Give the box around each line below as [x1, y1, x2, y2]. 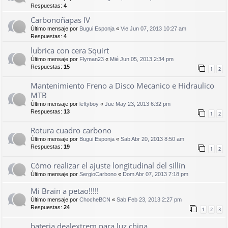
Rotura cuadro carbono [31, 125, 111, 135]
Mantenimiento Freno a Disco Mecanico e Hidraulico [31, 80, 214, 91]
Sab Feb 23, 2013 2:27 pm [117, 196, 182, 203]
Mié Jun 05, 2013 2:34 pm [110, 55, 174, 62]
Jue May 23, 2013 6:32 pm [105, 100, 170, 107]
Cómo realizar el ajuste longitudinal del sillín [31, 160, 185, 170]
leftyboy [79, 100, 99, 107]
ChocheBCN [79, 196, 110, 203]
